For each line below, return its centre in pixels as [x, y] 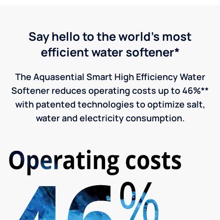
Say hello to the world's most [110, 36]
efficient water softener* [110, 52]
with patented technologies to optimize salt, [110, 104]
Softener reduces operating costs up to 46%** [110, 90]
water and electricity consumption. [110, 118]
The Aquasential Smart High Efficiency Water [110, 76]
